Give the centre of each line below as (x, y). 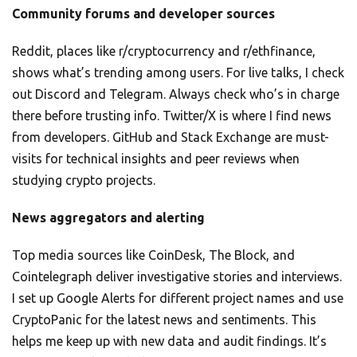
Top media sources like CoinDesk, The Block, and (153, 255)
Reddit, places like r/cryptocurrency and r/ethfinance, (164, 51)
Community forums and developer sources (143, 14)
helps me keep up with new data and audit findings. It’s (169, 341)
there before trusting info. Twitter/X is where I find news (172, 116)
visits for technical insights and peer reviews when (156, 159)
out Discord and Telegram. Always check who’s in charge (176, 94)
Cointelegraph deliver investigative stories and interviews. (177, 277)
